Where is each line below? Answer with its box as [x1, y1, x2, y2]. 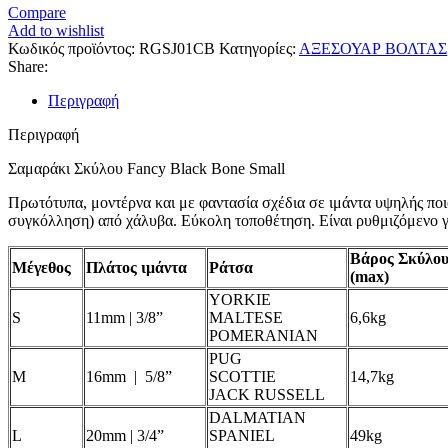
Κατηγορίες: [219, 39, 296, 57]
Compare [8, 3, 66, 21]
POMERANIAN [209, 326, 318, 344]
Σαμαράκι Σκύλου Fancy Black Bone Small [8, 159, 285, 177]
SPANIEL [209, 426, 275, 444]
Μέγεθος [12, 258, 71, 276]
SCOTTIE [209, 367, 276, 385]
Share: [8, 57, 48, 75]
